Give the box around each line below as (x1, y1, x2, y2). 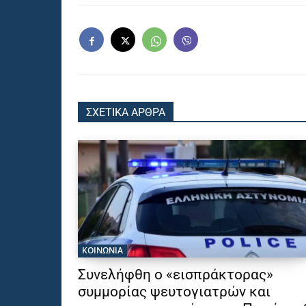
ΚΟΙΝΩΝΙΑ (82, 245, 123, 257)
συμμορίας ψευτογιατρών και (78, 283, 270, 301)
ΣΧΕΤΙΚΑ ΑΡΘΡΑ (86, 106, 165, 120)
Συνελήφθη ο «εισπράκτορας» (78, 266, 273, 283)
